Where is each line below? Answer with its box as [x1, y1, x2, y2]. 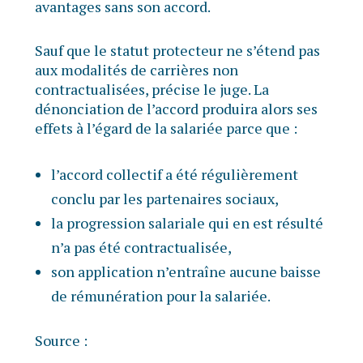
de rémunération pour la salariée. [50, 286, 271, 306]
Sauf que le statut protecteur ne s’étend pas [34, 41, 320, 61]
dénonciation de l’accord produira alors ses [34, 99, 318, 119]
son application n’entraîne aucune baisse [50, 262, 321, 282]
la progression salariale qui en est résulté [50, 213, 323, 233]
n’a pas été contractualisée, [50, 237, 232, 258]
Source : [34, 331, 88, 351]
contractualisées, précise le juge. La [34, 79, 269, 100]
